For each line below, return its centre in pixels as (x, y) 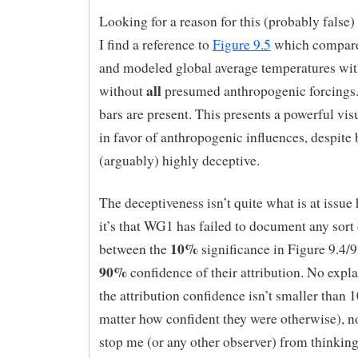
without (122, 90)
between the (134, 249)
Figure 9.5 (241, 44)
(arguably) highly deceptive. (179, 160)
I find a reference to (155, 44)
